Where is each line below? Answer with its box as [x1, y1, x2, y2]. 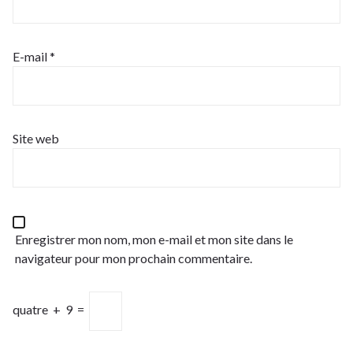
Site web [13, 130, 59, 146]
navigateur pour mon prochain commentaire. [15, 250, 252, 266]
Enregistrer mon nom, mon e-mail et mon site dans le [15, 231, 293, 247]
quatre [13, 301, 48, 317]
